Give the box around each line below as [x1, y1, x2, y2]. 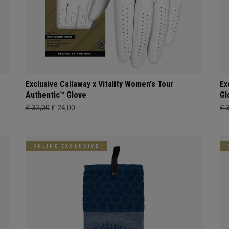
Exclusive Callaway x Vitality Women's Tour [25, 79, 173, 89]
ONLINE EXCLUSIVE [33, 144, 100, 149]
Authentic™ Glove [25, 90, 86, 100]
